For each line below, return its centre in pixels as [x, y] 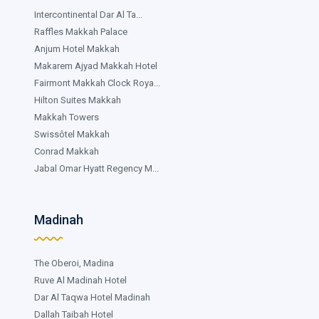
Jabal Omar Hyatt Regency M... [96, 168]
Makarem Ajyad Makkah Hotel [96, 66]
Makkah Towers [67, 117]
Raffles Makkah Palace [81, 31]
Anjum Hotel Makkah [77, 48]
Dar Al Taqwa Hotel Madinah [92, 297]
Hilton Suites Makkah [78, 100]
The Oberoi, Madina [74, 263]
